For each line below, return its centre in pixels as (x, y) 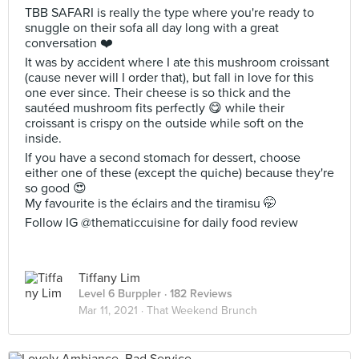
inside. (43, 139)
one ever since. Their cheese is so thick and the (158, 93)
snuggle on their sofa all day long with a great (152, 28)
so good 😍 (56, 188)
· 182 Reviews (197, 294)
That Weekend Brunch (202, 311)
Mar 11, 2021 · (113, 311)
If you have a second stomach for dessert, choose (163, 158)
